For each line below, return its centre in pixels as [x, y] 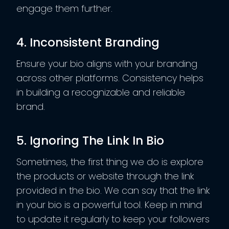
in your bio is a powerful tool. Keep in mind [109, 205]
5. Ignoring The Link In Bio [90, 140]
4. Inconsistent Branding [88, 42]
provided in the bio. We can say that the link [113, 191]
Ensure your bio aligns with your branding [107, 64]
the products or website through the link [105, 176]
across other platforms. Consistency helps [110, 78]
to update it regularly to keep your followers [113, 219]
